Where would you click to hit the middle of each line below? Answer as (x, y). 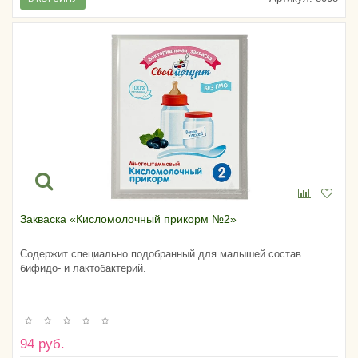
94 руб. (42, 344)
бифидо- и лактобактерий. (83, 268)
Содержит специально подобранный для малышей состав (161, 254)
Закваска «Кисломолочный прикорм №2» (128, 219)
